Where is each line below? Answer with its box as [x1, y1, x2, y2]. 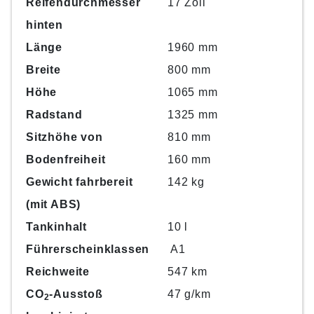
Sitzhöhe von [26, 130, 103, 143]
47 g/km [168, 287, 211, 300]
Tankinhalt [26, 220, 87, 233]
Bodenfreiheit [26, 153, 106, 165]
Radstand [26, 108, 83, 121]
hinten [26, 18, 63, 31]
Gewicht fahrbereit [26, 175, 133, 188]
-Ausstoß [49, 287, 103, 300]
